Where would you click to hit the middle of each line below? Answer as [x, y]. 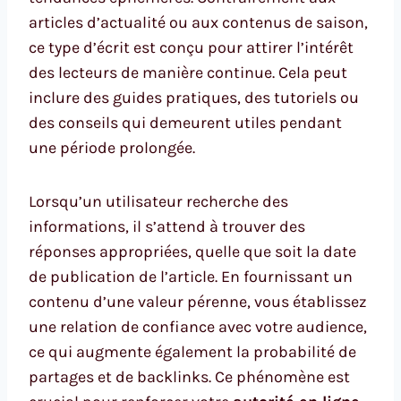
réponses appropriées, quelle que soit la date [192, 251]
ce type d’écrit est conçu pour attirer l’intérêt [191, 47]
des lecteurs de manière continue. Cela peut [188, 72]
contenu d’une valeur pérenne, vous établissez [198, 301]
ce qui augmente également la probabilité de [192, 351]
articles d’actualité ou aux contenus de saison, [198, 22]
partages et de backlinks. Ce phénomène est [189, 376]
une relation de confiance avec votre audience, [198, 326]
